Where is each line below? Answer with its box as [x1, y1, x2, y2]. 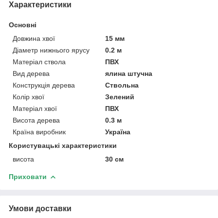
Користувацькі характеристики [9, 141, 117, 149]
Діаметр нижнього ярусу [13, 46, 90, 54]
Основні [9, 20, 36, 29]
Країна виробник [13, 127, 66, 136]
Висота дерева [13, 116, 60, 124]
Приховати [9, 172, 47, 181]
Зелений [105, 92, 135, 101]
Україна [105, 127, 131, 136]
